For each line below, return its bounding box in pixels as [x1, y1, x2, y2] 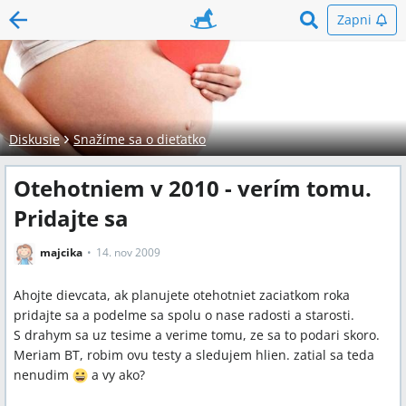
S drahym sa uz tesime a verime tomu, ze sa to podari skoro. [14, 326, 380, 343]
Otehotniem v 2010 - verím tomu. [14, 173, 372, 203]
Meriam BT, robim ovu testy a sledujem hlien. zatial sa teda [14, 346, 374, 363]
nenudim [14, 366, 72, 383]
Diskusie [9, 130, 60, 148]
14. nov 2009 [96, 245, 160, 261]
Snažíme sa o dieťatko [73, 130, 207, 148]
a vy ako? [88, 366, 145, 383]
